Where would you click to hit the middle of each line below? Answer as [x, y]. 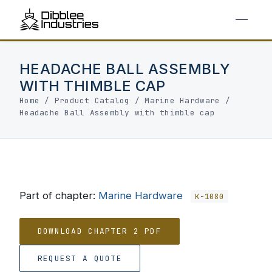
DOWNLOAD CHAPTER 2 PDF [99, 231]
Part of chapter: [59, 195]
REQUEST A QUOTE [80, 258]
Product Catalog [92, 100]
